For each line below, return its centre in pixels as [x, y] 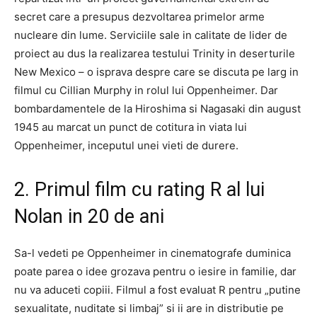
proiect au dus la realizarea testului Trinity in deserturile [155, 53]
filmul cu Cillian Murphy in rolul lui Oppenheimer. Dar [146, 90]
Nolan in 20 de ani [89, 216]
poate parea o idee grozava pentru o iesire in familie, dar [155, 271]
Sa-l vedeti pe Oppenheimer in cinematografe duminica [152, 253]
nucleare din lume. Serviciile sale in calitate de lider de [151, 35]
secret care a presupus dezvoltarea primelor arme [139, 16]
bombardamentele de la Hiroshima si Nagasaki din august [157, 108]
